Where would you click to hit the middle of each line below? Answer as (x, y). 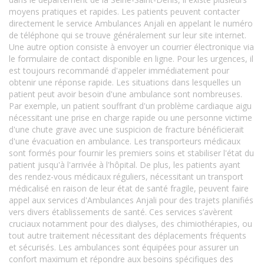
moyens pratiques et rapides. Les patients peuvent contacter (124, 11)
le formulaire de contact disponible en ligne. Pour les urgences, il (131, 59)
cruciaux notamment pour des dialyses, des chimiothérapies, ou (131, 224)
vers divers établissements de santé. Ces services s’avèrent (121, 212)
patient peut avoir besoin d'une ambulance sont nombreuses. (126, 94)
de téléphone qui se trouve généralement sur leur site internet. (128, 35)
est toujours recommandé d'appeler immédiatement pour (119, 70)
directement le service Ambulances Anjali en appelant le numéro (131, 23)
